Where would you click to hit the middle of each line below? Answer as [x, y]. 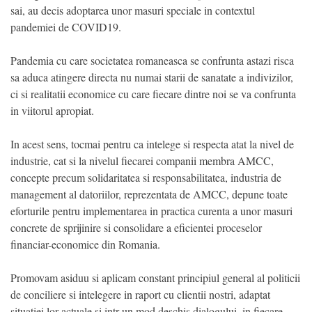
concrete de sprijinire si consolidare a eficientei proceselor [136, 227]
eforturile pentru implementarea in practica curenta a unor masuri [151, 210]
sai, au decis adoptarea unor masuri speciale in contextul [133, 10]
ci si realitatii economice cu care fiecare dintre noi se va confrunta [153, 93]
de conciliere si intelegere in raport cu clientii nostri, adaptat [140, 294]
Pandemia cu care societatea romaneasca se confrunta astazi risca [152, 60]
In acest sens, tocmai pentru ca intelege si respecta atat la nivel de [152, 143]
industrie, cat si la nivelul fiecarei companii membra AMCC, [142, 160]
